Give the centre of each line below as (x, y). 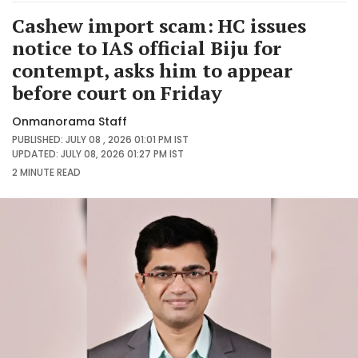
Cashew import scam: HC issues (159, 25)
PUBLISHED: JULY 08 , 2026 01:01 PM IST (100, 139)
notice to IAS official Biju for (147, 48)
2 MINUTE (33, 172)
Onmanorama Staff (70, 121)
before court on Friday (117, 92)
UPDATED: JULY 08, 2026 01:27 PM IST (98, 153)
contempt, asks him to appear (152, 70)
